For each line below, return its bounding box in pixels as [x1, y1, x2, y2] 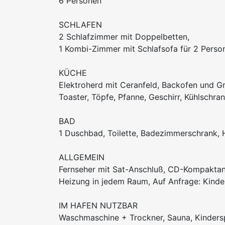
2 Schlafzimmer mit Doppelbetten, [59, 32, 189, 42]
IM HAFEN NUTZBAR [59, 200, 138, 211]
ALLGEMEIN [59, 152, 104, 163]
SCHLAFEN [59, 20, 102, 30]
